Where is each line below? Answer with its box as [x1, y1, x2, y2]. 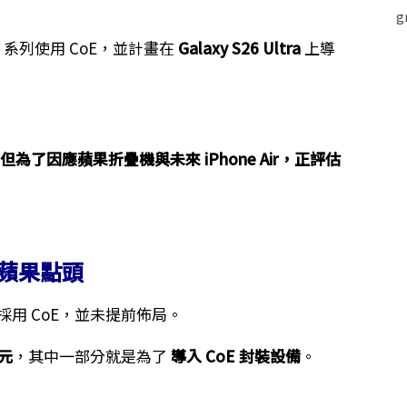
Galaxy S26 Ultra [177, 36, 301, 59]
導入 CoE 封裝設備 [170, 344, 301, 367]
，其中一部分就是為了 [12, 344, 171, 367]
